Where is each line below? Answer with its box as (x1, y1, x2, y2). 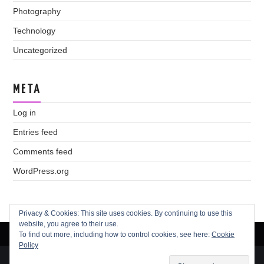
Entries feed (13, 127, 58, 137)
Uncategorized (13, 45, 68, 55)
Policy (19, 241, 38, 249)
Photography (13, 6, 61, 16)
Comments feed (13, 147, 73, 157)
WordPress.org (13, 166, 70, 176)
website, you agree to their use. (19, 220, 118, 228)
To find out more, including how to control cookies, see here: (19, 230, 212, 239)
